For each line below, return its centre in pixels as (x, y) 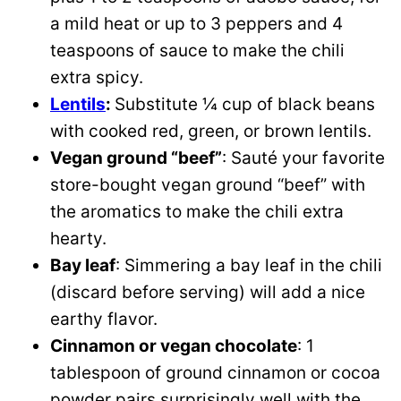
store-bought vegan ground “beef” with (208, 185)
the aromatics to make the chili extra (197, 212)
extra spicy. (99, 78)
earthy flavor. (104, 320)
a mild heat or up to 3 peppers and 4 (196, 24)
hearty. (78, 239)
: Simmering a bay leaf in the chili (249, 266)
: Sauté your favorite (303, 158)
